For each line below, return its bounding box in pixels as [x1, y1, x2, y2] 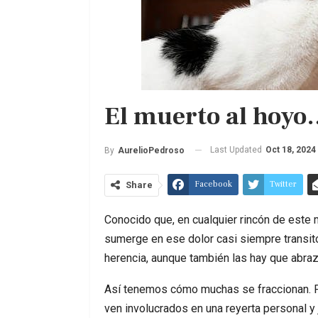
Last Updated [210, 144, 264, 155]
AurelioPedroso [118, 145, 185, 155]
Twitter [270, 178, 297, 190]
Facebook [194, 178, 232, 190]
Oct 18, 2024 [265, 144, 316, 155]
